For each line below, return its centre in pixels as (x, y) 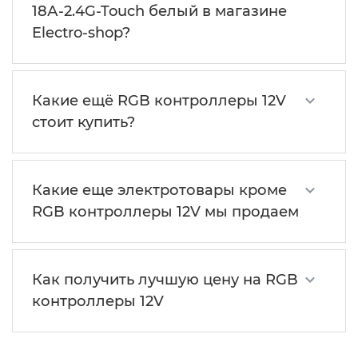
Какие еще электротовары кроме (159, 191)
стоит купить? (84, 123)
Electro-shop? (81, 33)
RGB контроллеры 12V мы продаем (165, 212)
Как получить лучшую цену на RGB (165, 280)
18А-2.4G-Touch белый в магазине (159, 12)
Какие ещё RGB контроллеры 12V (159, 101)
